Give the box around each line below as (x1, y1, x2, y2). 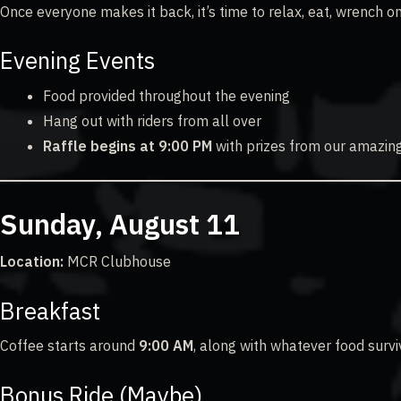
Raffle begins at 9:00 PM (43, 136, 212, 155)
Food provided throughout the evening (43, 86, 290, 105)
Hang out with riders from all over (43, 111, 261, 130)
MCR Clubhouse (64, 252, 171, 270)
